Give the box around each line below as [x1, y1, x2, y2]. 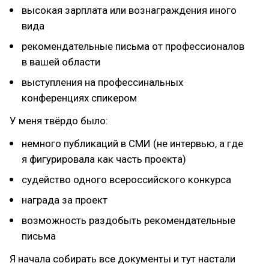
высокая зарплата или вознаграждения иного [22, 4, 237, 16]
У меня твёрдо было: [10, 115, 108, 127]
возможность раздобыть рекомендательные [22, 214, 235, 226]
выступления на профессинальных [22, 76, 183, 88]
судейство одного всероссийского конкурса [22, 174, 231, 186]
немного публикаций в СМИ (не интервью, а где [22, 138, 243, 150]
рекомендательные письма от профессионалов [22, 40, 244, 52]
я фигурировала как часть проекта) [22, 153, 186, 165]
